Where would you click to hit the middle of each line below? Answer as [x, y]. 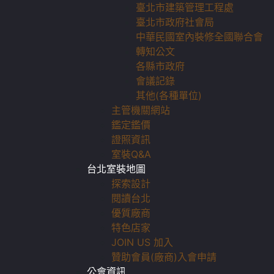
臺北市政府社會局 [175, 22]
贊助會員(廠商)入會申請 [164, 257]
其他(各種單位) [169, 95]
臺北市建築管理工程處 [185, 7]
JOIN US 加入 [142, 242]
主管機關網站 [141, 110]
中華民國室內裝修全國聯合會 [199, 37]
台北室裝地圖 [116, 169]
